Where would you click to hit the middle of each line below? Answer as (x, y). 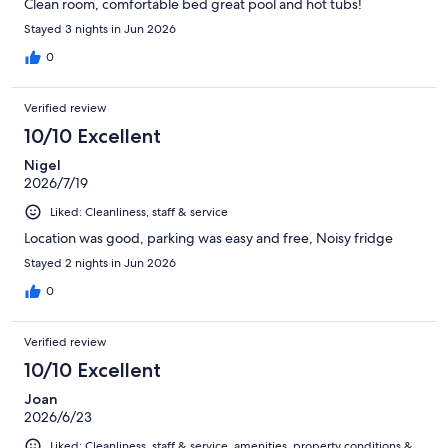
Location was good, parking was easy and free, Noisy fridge (208, 238)
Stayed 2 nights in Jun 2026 (100, 263)
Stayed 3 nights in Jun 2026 (100, 29)
